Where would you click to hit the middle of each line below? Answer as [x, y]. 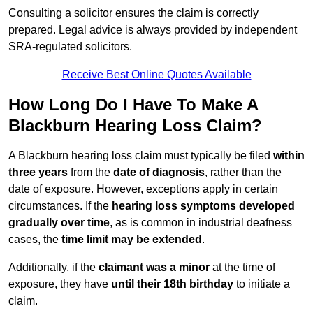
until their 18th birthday [172, 284]
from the [90, 173]
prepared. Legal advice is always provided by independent [153, 30]
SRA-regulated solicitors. [70, 47]
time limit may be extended [132, 240]
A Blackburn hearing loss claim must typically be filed [141, 156]
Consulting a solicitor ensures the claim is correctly [133, 13]
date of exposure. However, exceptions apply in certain [143, 189]
